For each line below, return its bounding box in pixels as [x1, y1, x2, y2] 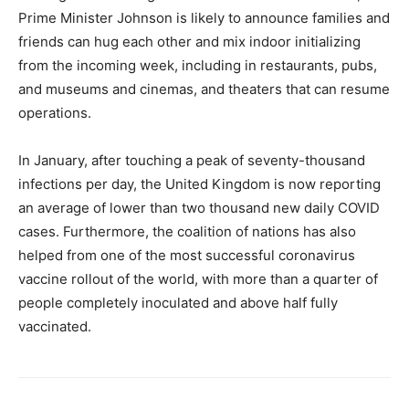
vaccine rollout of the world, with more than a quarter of [18, 270, 378, 288]
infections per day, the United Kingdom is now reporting [18, 175, 381, 193]
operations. [18, 104, 91, 121]
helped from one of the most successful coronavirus [18, 246, 355, 264]
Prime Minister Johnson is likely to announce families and [18, 9, 390, 26]
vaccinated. [18, 318, 91, 335]
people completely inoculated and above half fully [18, 294, 338, 311]
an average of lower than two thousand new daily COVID [18, 199, 380, 216]
